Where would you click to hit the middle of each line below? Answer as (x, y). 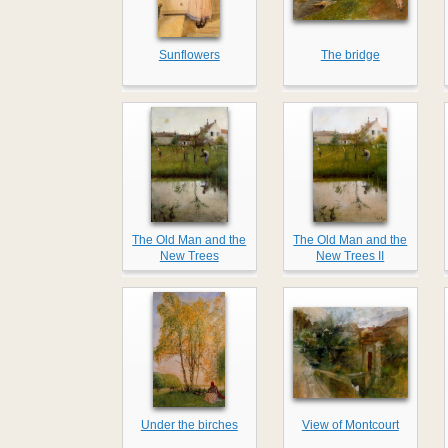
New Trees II (350, 256)
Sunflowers (189, 55)
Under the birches (189, 425)
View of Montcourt (350, 425)
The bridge (350, 55)
